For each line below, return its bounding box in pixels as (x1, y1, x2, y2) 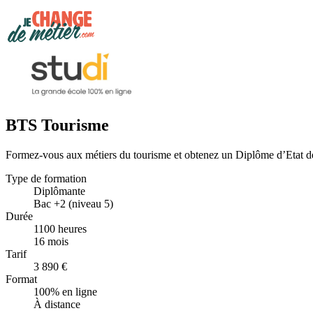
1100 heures (34, 222, 87, 235)
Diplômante (34, 184, 85, 197)
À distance (34, 298, 80, 310)
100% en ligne (34, 285, 97, 298)
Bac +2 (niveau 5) (34, 197, 113, 210)
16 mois (34, 235, 68, 247)
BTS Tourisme (6, 115, 109, 134)
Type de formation (6, 172, 87, 184)
